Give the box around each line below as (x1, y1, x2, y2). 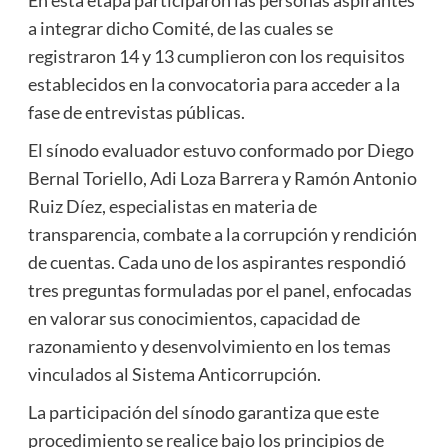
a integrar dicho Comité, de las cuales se (27, 16, 333, 39)
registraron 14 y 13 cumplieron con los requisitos (27, 44, 405, 67)
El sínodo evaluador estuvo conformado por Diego (27, 138, 414, 161)
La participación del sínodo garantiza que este (27, 400, 379, 423)
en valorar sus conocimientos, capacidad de (27, 306, 360, 329)
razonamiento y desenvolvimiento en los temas (27, 334, 391, 357)
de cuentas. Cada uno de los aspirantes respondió (27, 250, 406, 273)
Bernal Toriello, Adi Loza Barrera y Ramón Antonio (27, 166, 417, 189)
